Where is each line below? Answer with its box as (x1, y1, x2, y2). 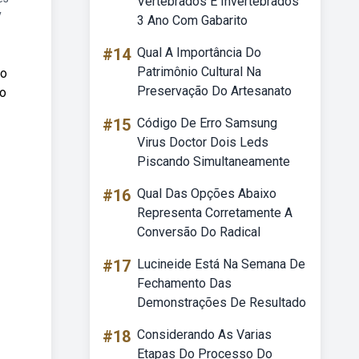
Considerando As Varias (137, 327, 272, 342)
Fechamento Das (137, 276, 232, 291)
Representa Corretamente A (137, 205, 292, 220)
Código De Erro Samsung (137, 115, 277, 131)
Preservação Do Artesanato (137, 83, 292, 99)
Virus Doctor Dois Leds (137, 135, 268, 150)
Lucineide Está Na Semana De (137, 256, 305, 272)
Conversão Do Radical (137, 224, 260, 240)
